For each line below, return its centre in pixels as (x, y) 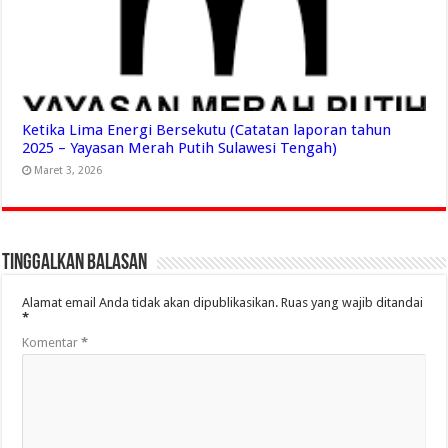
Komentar (52, 343)
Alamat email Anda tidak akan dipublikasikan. (150, 303)
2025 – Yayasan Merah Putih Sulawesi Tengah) (180, 148)
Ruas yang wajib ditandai (352, 303)
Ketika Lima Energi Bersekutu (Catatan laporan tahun (207, 130)
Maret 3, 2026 (68, 171)
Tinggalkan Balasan (75, 264)
